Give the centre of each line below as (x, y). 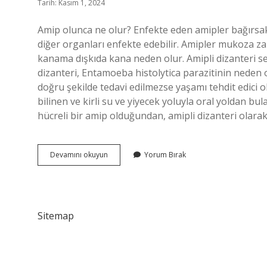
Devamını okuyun (79, 155)
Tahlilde (121, 154)
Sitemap (56, 216)
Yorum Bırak (165, 155)
